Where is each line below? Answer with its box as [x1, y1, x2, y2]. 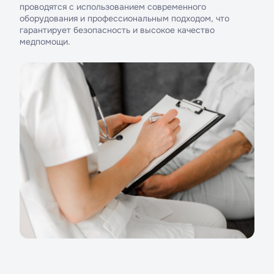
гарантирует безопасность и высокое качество [20, 24, 215, 35]
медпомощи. [20, 36, 70, 47]
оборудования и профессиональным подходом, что [20, 13, 229, 24]
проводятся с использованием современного [20, 1, 206, 12]
